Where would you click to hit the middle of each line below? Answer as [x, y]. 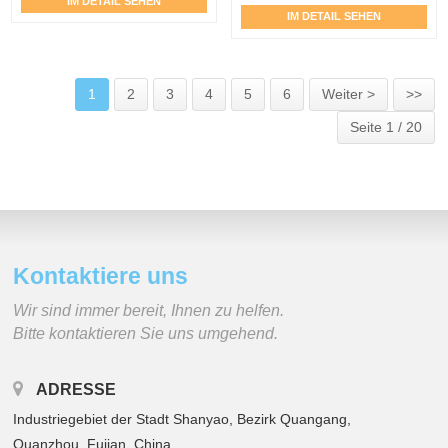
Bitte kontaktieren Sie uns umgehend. [146, 333]
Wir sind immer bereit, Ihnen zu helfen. [149, 310]
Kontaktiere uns [101, 275]
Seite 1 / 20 [385, 127]
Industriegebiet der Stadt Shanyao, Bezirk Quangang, [182, 418]
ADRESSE [76, 389]
